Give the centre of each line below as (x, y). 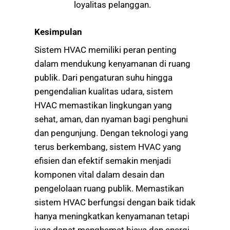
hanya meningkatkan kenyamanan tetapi (112, 216)
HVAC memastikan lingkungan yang (103, 106)
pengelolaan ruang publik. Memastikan (109, 189)
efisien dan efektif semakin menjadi (103, 161)
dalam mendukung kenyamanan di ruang (112, 64)
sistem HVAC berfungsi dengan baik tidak (115, 203)
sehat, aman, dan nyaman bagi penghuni (111, 119)
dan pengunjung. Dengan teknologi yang (111, 133)
